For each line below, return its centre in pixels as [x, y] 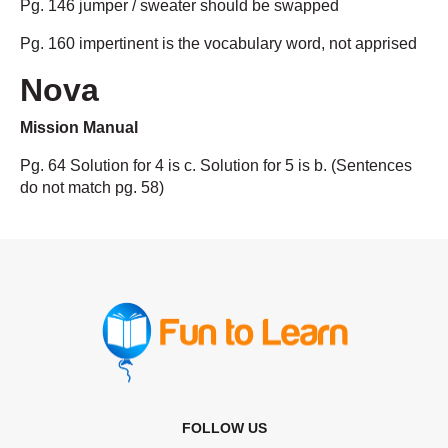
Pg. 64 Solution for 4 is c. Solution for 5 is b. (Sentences [216, 166]
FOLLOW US [224, 428]
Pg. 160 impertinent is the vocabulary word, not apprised [218, 44]
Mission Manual [79, 128]
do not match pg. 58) [92, 188]
